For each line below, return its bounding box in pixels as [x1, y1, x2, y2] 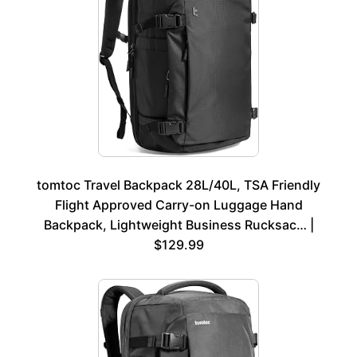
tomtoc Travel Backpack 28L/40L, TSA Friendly [37, 177, 320, 194]
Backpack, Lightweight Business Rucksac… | [43, 217, 314, 233]
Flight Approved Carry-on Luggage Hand [54, 197, 303, 214]
